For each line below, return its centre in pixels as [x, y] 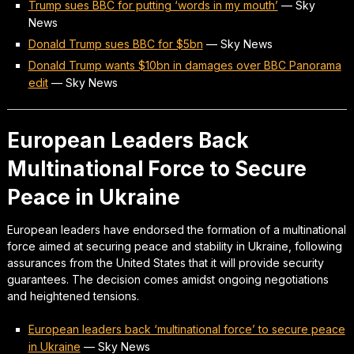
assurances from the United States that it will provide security [165, 262]
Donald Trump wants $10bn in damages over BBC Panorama [185, 65]
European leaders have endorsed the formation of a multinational [176, 229]
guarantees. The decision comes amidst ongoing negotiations [168, 279]
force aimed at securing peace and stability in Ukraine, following [174, 246]
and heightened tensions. [73, 296]
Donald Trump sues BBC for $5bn [115, 43]
